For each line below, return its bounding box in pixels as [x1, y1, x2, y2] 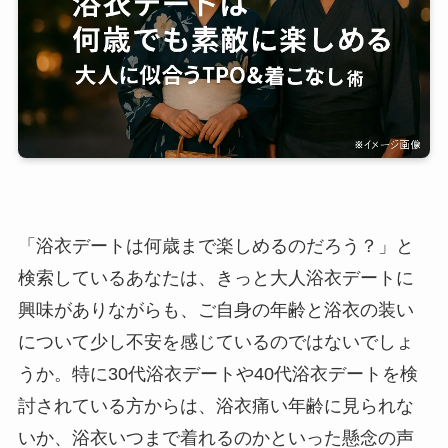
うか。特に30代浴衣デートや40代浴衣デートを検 [17, 363, 418, 384]
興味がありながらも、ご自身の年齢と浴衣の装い [17, 299, 414, 320]
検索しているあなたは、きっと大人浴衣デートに [17, 267, 414, 288]
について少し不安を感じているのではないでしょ [17, 331, 414, 352]
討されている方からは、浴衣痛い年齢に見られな [17, 395, 414, 416]
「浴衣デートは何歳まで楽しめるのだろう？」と [17, 235, 414, 256]
